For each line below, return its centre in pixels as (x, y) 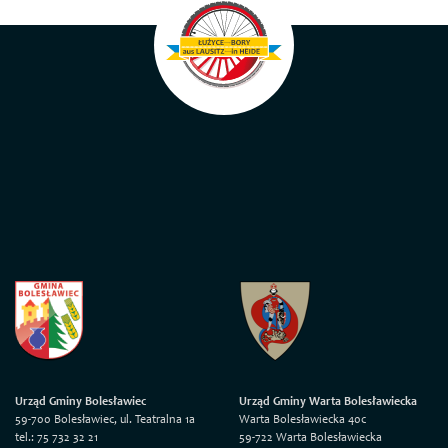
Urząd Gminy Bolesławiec (80, 402)
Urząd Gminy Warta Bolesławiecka (328, 402)
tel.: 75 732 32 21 (56, 438)
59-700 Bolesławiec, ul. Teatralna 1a (105, 420)
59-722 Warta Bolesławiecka (310, 438)
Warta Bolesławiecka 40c (302, 420)
